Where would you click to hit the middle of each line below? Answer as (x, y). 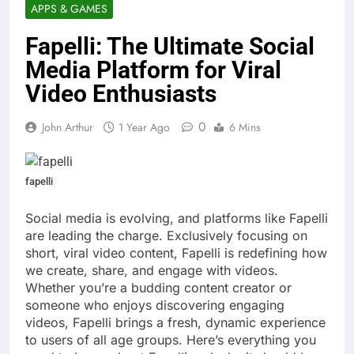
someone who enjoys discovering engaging (155, 305)
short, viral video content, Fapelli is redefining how (176, 253)
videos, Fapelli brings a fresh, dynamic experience (175, 323)
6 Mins (245, 128)
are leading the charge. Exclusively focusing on (166, 236)
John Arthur (68, 128)
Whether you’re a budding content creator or (158, 288)
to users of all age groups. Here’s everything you (171, 340)
